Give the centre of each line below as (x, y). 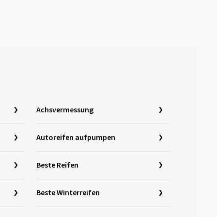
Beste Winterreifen (68, 193)
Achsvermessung (65, 110)
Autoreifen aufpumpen (76, 138)
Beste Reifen (57, 165)
